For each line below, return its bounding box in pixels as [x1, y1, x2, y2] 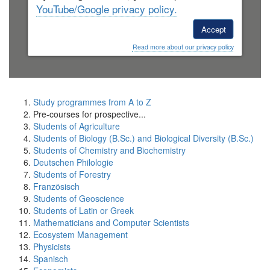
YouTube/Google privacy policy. [36, 1, 178, 17]
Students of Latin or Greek [33, 204, 134, 216]
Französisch [33, 180, 80, 192]
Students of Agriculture [33, 119, 120, 132]
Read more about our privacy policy [132, 42, 234, 52]
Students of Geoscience [33, 192, 124, 204]
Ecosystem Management [33, 228, 128, 240]
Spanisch [33, 252, 68, 265]
